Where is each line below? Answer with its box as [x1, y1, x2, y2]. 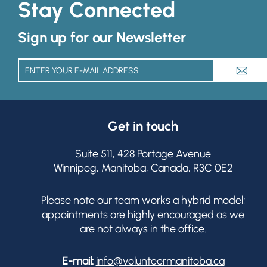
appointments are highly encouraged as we [42, 208, 244, 221]
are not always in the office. [80, 222, 206, 235]
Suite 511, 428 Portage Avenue [75, 147, 211, 160]
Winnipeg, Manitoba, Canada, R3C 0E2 [53, 162, 233, 175]
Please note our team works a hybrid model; [41, 194, 246, 207]
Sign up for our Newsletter [18, 29, 186, 46]
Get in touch [108, 118, 178, 134]
